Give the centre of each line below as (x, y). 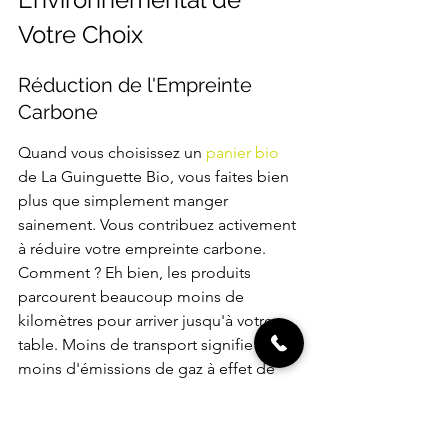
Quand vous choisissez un (112, 153)
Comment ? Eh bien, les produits (136, 273)
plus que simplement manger (125, 201)
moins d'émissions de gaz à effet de (148, 369)
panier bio (242, 153)
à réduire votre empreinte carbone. (144, 249)
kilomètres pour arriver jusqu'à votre (147, 321)
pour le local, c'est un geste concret (147, 417)
